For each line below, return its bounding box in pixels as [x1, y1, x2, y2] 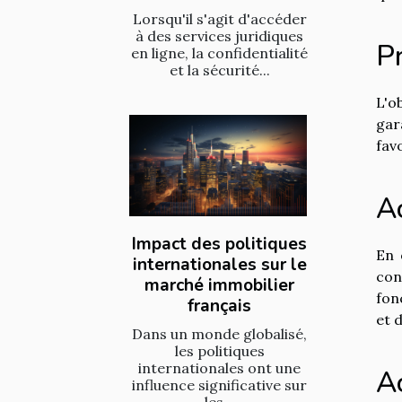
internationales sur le [132, 253, 307, 277]
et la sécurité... [169, 61, 270, 80]
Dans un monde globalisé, [132, 325, 307, 344]
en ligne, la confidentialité [131, 44, 308, 63]
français [188, 294, 251, 319]
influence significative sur [132, 376, 307, 395]
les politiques [174, 342, 265, 361]
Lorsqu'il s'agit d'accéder [132, 10, 307, 29]
